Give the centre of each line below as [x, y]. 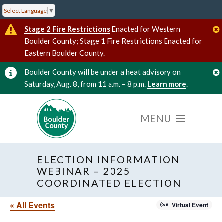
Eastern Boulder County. [64, 52]
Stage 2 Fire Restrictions [67, 28]
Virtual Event [190, 204]
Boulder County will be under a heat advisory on [103, 72]
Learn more [167, 83]
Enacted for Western [145, 28]
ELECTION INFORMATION [109, 159]
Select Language [25, 10]
